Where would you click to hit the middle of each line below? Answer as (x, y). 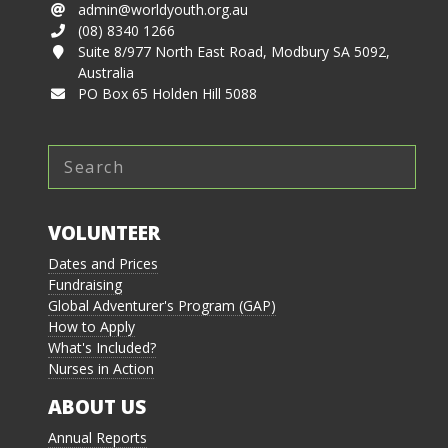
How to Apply (91, 327)
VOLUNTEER (104, 233)
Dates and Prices (103, 264)
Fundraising (85, 285)
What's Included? (102, 348)
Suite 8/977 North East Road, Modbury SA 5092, (234, 52)
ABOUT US (97, 407)
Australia (106, 73)
